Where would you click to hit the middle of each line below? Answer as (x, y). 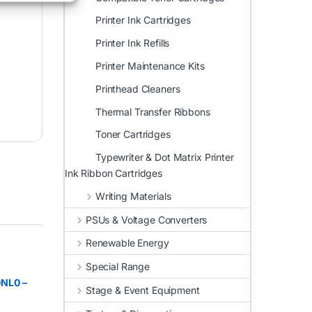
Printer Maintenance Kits (150, 65)
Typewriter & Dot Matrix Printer (165, 157)
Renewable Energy (127, 243)
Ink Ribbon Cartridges (114, 173)
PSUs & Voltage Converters (146, 219)
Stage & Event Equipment (142, 290)
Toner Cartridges (133, 134)
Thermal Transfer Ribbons (153, 111)
